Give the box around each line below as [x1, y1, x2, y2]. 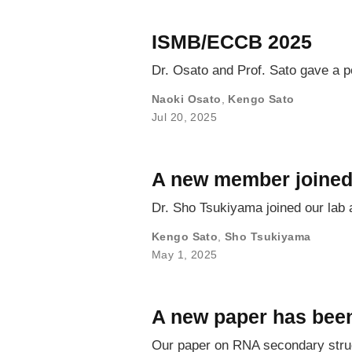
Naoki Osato [152, 92, 222, 105]
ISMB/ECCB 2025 [152, 30, 312, 53]
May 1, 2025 [152, 247, 218, 261]
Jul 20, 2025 [152, 110, 218, 123]
